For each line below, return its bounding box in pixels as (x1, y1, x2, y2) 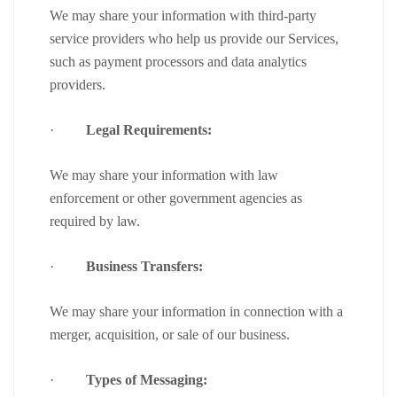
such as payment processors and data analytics (50, 53, 307, 69)
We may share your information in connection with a (50, 303, 343, 319)
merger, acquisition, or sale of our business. (50, 326, 293, 342)
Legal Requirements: (86, 121, 212, 137)
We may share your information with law (50, 167, 278, 183)
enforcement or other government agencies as (50, 190, 302, 206)
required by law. (50, 213, 140, 229)
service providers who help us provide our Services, (50, 30, 339, 46)
